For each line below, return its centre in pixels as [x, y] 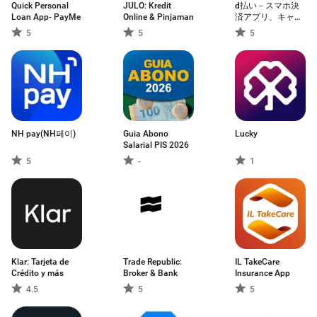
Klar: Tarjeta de [40, 262]
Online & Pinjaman [158, 17]
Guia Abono [146, 134]
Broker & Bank [150, 273]
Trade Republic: [152, 262]
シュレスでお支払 [269, 28]
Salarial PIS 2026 [156, 145]
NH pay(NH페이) [44, 134]
